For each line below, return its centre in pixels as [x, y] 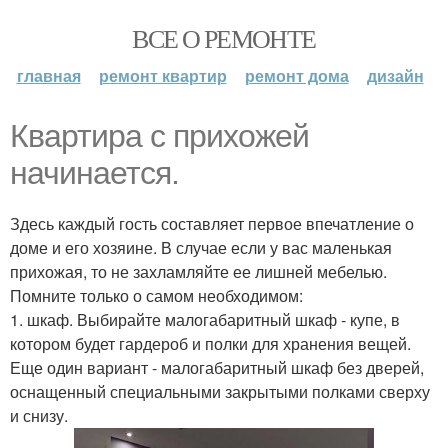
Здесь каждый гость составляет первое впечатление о [212, 223]
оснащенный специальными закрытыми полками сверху [220, 391]
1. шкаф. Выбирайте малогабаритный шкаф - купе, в [205, 319]
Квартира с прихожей [159, 136]
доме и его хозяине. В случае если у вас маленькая [201, 247]
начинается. [94, 173]
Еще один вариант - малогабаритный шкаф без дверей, [217, 367]
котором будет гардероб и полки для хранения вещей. [210, 343]
